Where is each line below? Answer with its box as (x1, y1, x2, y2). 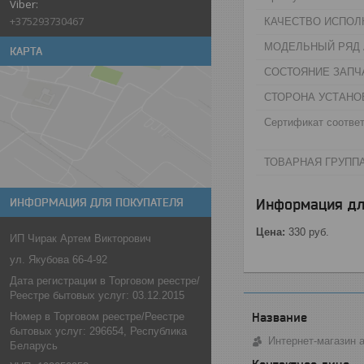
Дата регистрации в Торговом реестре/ (10, 275, 200, 287)
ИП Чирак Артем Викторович (10, 232, 151, 245)
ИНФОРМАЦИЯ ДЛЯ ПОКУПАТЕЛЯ (10, 196, 184, 209)
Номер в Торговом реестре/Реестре (10, 310, 184, 323)
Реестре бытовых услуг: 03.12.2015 (10, 289, 184, 301)
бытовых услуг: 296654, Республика (10, 325, 187, 337)
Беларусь (10, 340, 58, 352)
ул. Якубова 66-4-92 (10, 253, 107, 266)
